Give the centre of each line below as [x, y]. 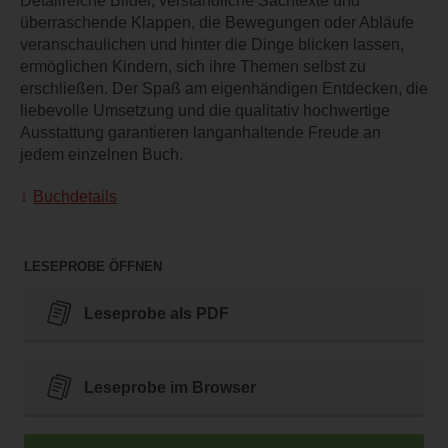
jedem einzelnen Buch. [101, 155]
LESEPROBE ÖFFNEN [93, 267]
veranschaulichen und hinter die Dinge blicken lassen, [212, 45]
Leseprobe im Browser [170, 387]
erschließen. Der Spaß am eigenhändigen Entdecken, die [224, 89]
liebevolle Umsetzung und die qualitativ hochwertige [205, 111]
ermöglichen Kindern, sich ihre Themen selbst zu [193, 67]
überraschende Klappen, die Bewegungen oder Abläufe [217, 23]
